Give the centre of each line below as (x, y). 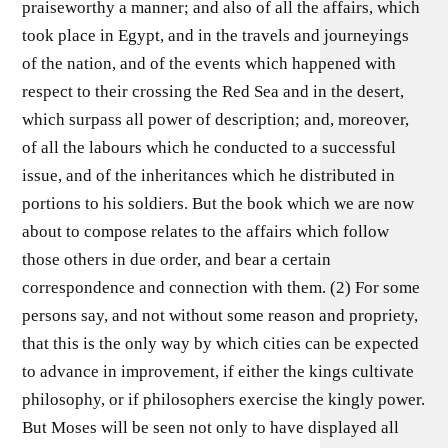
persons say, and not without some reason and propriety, (220, 315)
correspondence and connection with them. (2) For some (221, 287)
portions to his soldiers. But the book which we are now (218, 203)
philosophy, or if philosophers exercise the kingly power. (224, 399)
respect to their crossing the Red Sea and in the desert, (213, 91)
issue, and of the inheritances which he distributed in (209, 175)
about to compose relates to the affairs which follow (206, 231)
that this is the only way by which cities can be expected (221, 343)
